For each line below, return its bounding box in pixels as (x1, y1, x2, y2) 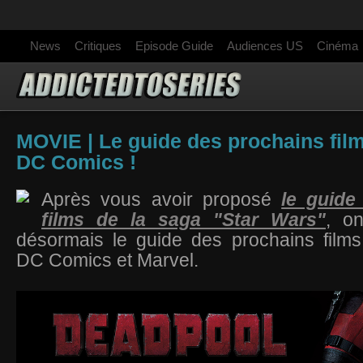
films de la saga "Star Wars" (41, 209, 326, 230)
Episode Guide (135, 39, 213, 53)
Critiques (75, 39, 122, 53)
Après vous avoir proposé (41, 189, 282, 210)
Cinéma (317, 39, 358, 53)
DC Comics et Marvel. (16, 250, 203, 271)
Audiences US (227, 39, 303, 53)
